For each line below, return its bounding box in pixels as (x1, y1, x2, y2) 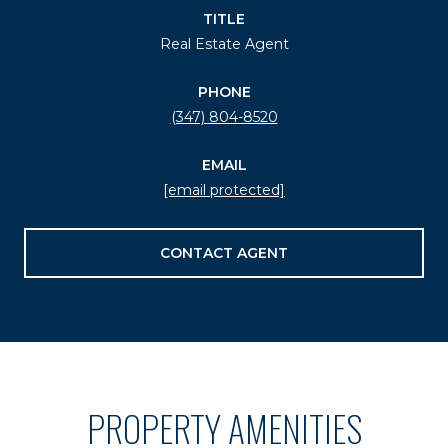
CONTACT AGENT (160, 243, 288, 262)
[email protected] (163, 180, 285, 199)
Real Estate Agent (159, 34, 289, 53)
